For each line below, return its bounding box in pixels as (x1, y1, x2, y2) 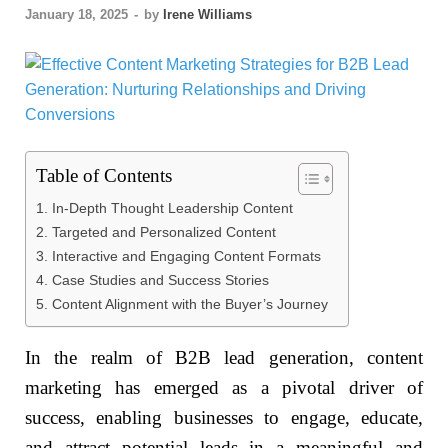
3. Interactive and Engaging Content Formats (36, 248, 321, 265)
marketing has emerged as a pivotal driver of (25, 377, 423, 399)
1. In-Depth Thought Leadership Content (36, 200, 293, 217)
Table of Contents (36, 165, 172, 187)
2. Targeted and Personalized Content (36, 224, 276, 241)
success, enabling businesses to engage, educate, (25, 407, 423, 429)
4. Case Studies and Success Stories (36, 272, 269, 289)
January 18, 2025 (25, 7, 128, 23)
